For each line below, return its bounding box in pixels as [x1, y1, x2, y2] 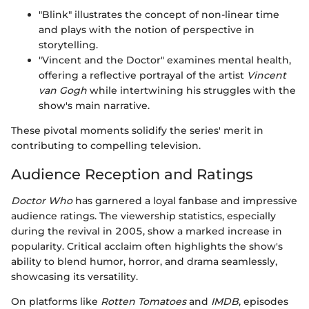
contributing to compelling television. [11, 139, 201, 152]
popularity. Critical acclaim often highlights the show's [11, 239, 283, 252]
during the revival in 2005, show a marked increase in [11, 224, 282, 237]
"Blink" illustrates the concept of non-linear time [39, 8, 279, 21]
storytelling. [39, 39, 98, 52]
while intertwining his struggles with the [87, 84, 296, 97]
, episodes [239, 295, 288, 308]
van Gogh [39, 84, 87, 97]
